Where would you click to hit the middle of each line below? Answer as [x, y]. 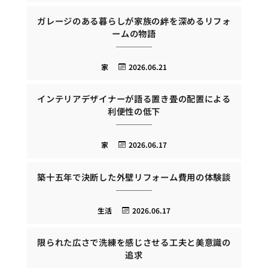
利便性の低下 [134, 111]
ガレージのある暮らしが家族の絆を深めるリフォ [134, 20]
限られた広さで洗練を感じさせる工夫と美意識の [134, 242]
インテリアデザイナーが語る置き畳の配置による [134, 99]
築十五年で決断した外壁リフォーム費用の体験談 [134, 176]
